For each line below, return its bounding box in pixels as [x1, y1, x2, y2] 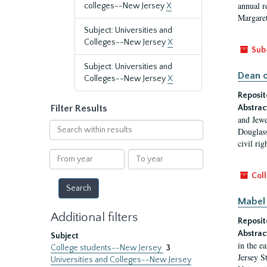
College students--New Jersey [51, 243, 163, 253]
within [48, 132, 73, 142]
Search [48, 120, 75, 130]
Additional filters [51, 210, 138, 224]
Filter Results [51, 103, 107, 114]
